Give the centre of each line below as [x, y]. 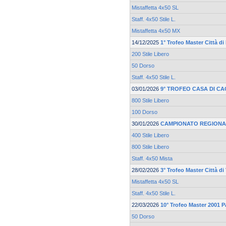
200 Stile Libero [150, 54]
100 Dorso [145, 112]
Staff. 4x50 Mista [152, 159]
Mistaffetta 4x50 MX [156, 31]
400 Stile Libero [150, 135]
